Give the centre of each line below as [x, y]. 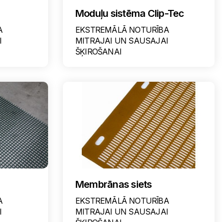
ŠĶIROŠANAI [98, 52]
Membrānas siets [113, 184]
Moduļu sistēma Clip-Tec [130, 13]
